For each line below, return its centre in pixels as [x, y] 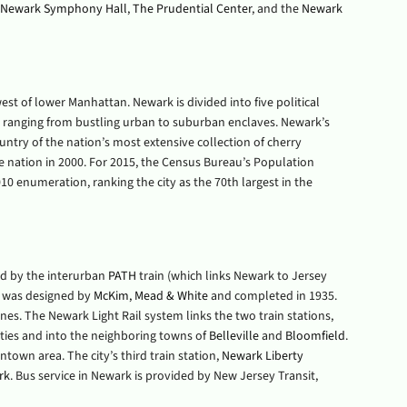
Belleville [233, 336]
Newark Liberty [262, 356]
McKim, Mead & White [150, 296]
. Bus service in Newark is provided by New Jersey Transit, [164, 376]
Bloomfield [315, 336]
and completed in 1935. [272, 296]
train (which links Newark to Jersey [231, 276]
